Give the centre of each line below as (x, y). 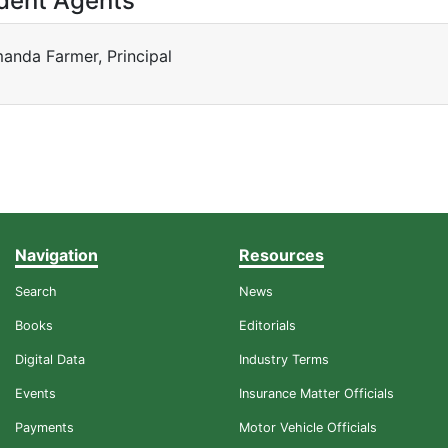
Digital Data (50, 360)
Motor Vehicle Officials (308, 428)
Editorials (267, 326)
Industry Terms (284, 360)
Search (36, 292)
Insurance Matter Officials (316, 394)
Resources (281, 255)
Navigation (56, 255)
